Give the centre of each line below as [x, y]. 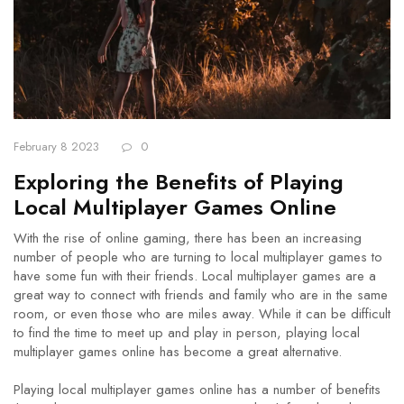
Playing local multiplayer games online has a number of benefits [197, 390]
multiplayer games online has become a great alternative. [178, 352]
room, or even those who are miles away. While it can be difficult [202, 314]
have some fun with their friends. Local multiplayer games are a [195, 276]
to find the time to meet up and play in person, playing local [187, 333]
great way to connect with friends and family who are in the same [201, 295]
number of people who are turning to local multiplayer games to [198, 257]
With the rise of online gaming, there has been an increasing [188, 238]
